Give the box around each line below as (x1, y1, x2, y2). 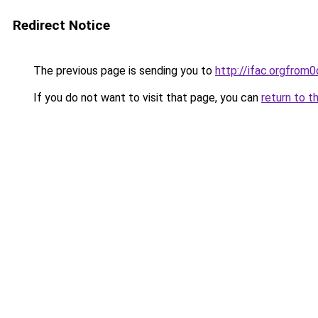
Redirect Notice (13, 17, 110, 33)
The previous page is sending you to (31, 64, 215, 77)
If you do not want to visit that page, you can (31, 91, 261, 104)
